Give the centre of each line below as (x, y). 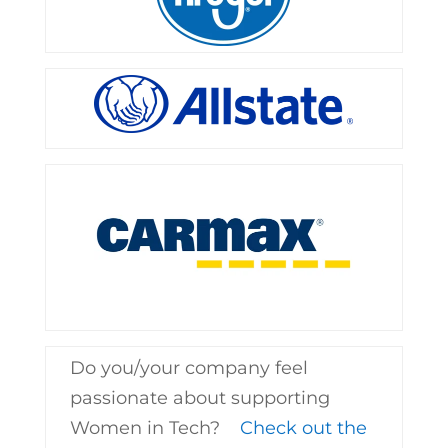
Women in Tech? (152, 428)
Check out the (303, 428)
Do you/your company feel (188, 368)
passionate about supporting (199, 398)
